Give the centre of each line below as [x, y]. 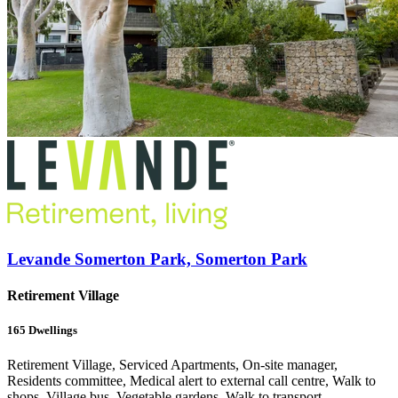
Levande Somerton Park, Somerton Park [157, 259]
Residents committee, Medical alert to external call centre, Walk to [191, 381]
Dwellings [52, 330]
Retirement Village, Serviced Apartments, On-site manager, [172, 365]
